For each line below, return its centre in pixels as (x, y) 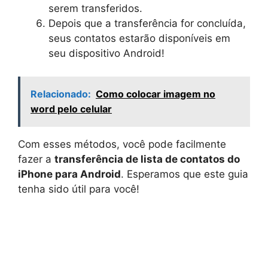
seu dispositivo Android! (106, 53)
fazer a (36, 159)
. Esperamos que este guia (185, 174)
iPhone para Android (69, 174)
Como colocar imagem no (156, 94)
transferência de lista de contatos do (147, 159)
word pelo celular (71, 109)
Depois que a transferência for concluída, (147, 23)
